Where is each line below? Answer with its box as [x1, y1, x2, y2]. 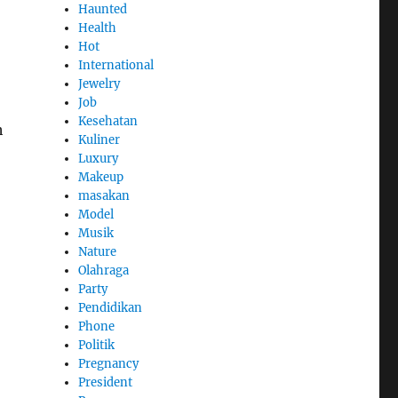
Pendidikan [78, 300, 143, 316]
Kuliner [78, 132, 121, 148]
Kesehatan [78, 114, 139, 130]
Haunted [78, 2, 128, 18]
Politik [78, 338, 115, 354]
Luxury [78, 151, 119, 167]
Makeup [78, 170, 124, 186]
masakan [78, 188, 131, 204]
